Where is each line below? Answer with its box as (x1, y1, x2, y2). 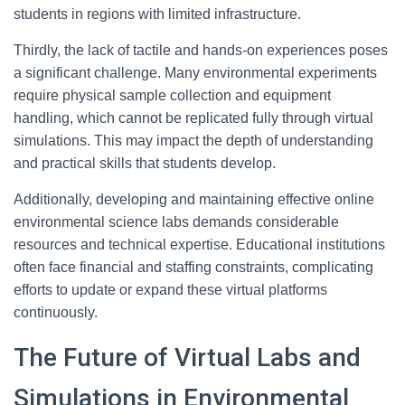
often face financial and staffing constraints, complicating (14, 259, 373, 275)
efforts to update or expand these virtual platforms (14, 282, 327, 297)
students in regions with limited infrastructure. (14, 6, 301, 22)
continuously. (14, 305, 98, 320)
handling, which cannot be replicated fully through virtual (14, 110, 373, 126)
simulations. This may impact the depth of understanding (14, 133, 373, 148)
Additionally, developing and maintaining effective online (14, 192, 374, 207)
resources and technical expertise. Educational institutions (14, 237, 385, 252)
